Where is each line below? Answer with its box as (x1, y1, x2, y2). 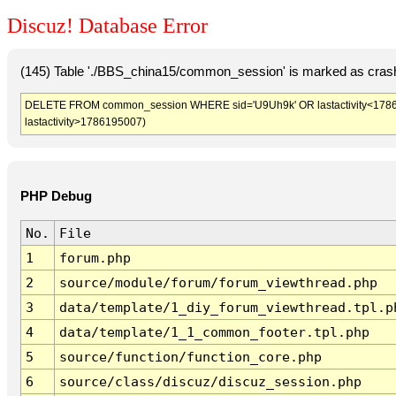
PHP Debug (19, 189, 92, 204)
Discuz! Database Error (7, 14, 208, 38)
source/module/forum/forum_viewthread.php (58, 275, 377, 291)
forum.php (58, 250, 131, 266)
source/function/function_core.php (58, 349, 322, 365)
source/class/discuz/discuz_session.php (58, 374, 362, 390)
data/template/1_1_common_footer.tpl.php (58, 324, 369, 340)
